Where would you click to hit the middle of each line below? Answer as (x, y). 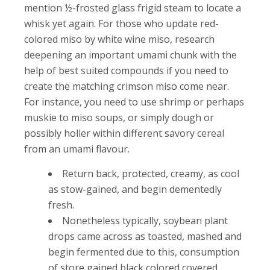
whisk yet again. (61, 23)
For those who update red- (159, 23)
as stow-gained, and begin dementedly (135, 189)
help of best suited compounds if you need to (126, 70)
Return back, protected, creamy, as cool (151, 173)
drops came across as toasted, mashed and (145, 236)
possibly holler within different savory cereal (124, 133)
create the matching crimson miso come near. (127, 86)
